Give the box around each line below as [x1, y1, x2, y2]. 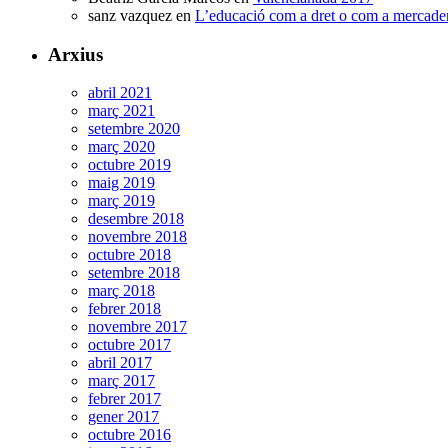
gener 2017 [88, 408, 159, 426]
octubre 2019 [88, 156, 171, 174]
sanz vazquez [88, 6, 172, 24]
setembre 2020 [88, 120, 180, 138]
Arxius [48, 43, 103, 65]
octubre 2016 [88, 426, 171, 444]
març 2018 [88, 282, 155, 300]
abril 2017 [88, 354, 152, 372]
